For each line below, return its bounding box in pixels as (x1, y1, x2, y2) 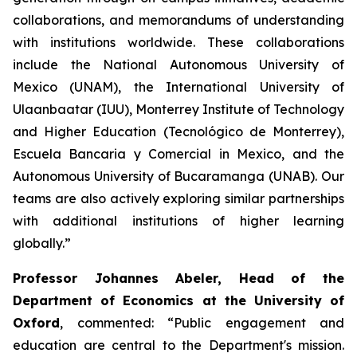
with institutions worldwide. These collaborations (13, 34, 344, 50)
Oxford (13, 315, 60, 331)
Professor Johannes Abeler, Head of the (13, 270, 344, 286)
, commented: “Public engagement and (60, 315, 344, 331)
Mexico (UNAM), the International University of (13, 79, 344, 95)
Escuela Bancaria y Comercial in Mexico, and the (13, 146, 344, 162)
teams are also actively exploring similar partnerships (13, 190, 344, 206)
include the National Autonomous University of (13, 57, 344, 73)
